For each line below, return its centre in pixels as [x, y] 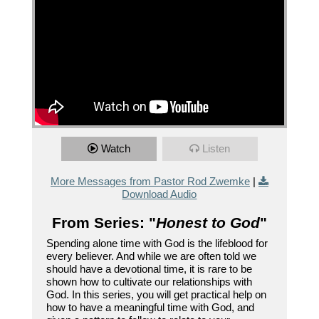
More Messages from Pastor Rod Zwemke [150, 182]
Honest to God [208, 223]
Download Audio [159, 194]
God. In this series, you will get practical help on [156, 295]
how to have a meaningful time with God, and [150, 308]
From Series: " [104, 223]
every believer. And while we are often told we [151, 256]
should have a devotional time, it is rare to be [149, 269]
